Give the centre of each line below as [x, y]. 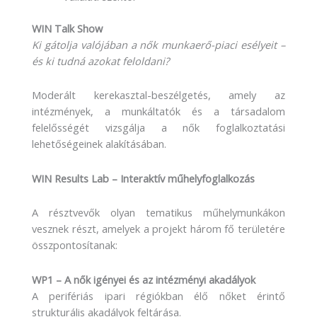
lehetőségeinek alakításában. [99, 144]
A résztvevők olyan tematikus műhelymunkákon [158, 213]
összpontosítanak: [75, 245]
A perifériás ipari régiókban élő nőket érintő [158, 295]
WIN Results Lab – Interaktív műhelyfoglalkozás [143, 178]
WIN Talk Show [67, 28]
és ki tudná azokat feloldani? [100, 60]
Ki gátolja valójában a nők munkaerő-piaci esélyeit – [158, 44]
